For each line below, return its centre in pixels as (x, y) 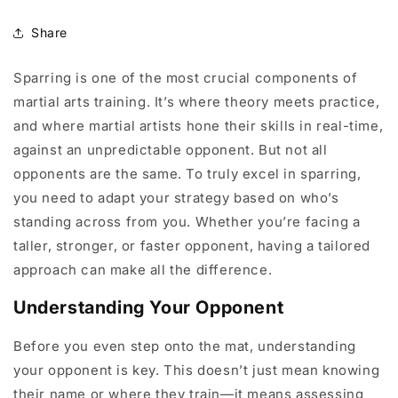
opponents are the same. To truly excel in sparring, (187, 173)
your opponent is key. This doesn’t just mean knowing (197, 370)
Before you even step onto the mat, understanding (185, 346)
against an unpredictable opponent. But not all (171, 149)
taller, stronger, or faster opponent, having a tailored (192, 245)
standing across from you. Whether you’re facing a (187, 221)
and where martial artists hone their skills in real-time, (199, 125)
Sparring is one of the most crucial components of (186, 77)
